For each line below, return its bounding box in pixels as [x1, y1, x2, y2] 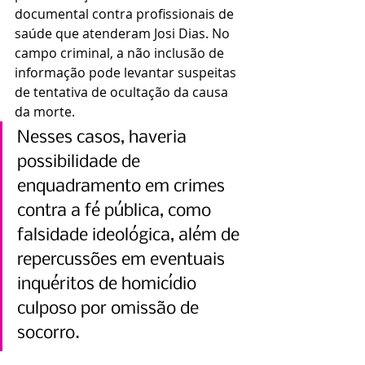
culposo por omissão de [17, 300, 203, 319]
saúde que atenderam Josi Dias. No [15, 24, 233, 43]
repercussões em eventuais [17, 251, 229, 270]
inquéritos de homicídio [17, 275, 200, 295]
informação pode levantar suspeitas [15, 64, 240, 82]
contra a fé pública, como [17, 202, 215, 222]
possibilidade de [17, 153, 144, 173]
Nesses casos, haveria [17, 129, 191, 148]
